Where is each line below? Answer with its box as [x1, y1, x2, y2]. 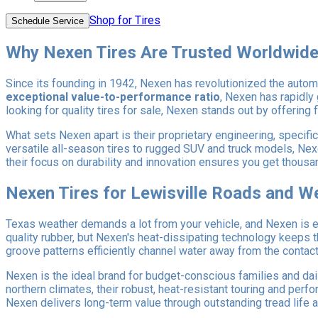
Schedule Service [11, 16, 84, 27]
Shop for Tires [89, 13, 160, 28]
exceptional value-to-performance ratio [6, 90, 220, 104]
